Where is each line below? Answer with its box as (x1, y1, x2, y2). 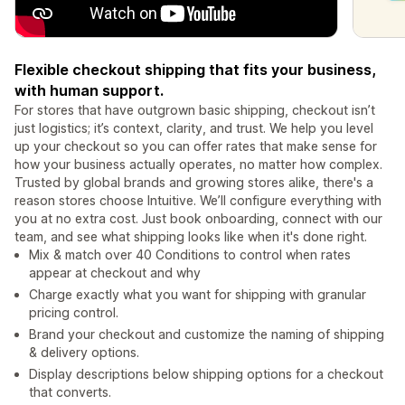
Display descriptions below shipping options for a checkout (29, 366, 383, 382)
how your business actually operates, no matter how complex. (14, 156, 382, 173)
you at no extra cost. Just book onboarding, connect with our (14, 211, 382, 227)
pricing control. (29, 305, 118, 321)
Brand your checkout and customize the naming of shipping (29, 326, 384, 343)
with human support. (14, 81, 164, 100)
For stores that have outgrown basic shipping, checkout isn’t (14, 102, 375, 118)
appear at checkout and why (29, 265, 201, 281)
